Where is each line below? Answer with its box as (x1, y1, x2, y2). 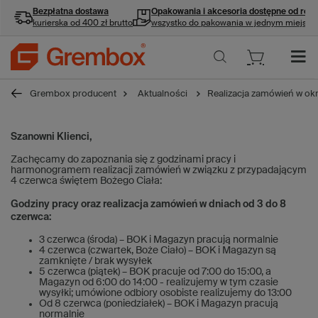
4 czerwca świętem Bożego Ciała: (11, 176, 162, 186)
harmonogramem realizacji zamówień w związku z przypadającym (11, 165, 307, 175)
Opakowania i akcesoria (151, 8, 249, 16)
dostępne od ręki (249, 8, 316, 16)
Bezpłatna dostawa (33, 8, 109, 16)
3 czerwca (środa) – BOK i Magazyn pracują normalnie (39, 235, 278, 245)
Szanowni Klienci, (11, 132, 92, 142)
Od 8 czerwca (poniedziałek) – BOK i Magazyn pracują (39, 299, 278, 309)
